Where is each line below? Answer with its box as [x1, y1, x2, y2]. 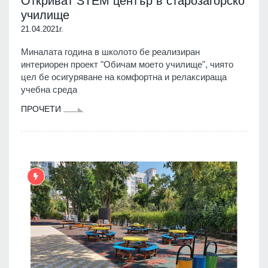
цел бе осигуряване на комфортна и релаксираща [21, 72, 227, 83]
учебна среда [21, 84, 77, 95]
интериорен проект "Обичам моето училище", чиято [21, 59, 233, 70]
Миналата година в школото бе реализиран [21, 47, 200, 57]
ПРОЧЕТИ [21, 104, 63, 114]
